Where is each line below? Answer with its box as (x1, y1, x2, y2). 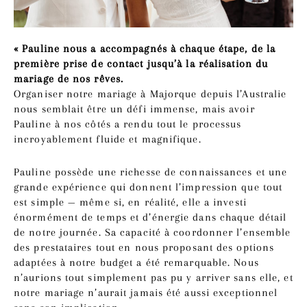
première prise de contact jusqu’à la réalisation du (14, 57, 269, 70)
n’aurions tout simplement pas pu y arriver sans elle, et (14, 271, 293, 284)
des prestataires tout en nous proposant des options (14, 241, 275, 254)
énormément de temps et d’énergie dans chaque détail (14, 211, 287, 224)
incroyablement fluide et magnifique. (14, 132, 201, 145)
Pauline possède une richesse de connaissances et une (14, 166, 288, 179)
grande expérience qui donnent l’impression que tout (14, 181, 283, 194)
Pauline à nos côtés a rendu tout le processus (14, 117, 242, 130)
